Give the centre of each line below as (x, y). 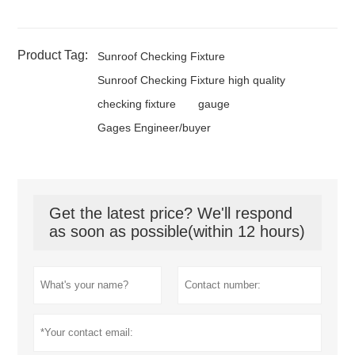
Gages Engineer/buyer (155, 127)
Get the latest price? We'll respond (171, 213)
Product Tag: (53, 55)
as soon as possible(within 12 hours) (177, 231)
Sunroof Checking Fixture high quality (192, 80)
